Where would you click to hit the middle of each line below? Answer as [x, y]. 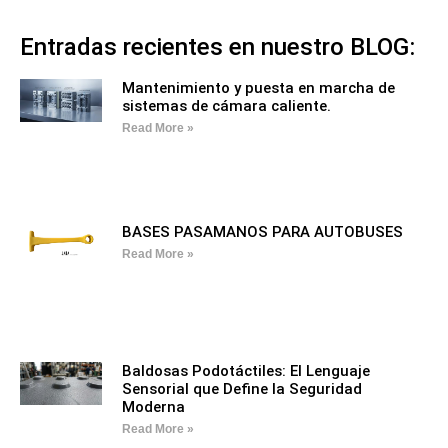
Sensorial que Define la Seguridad [241, 388]
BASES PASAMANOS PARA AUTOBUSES [262, 232]
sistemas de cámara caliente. [226, 105]
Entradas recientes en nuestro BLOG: [217, 46]
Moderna [153, 406]
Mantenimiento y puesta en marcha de [258, 87]
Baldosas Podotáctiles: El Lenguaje [245, 370]
